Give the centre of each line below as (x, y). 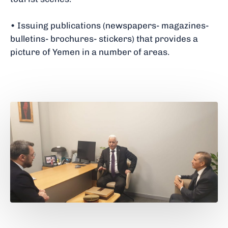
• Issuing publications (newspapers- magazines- (109, 26)
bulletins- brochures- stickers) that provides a (104, 39)
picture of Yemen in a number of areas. (90, 52)
